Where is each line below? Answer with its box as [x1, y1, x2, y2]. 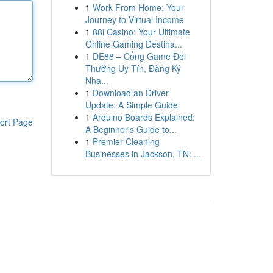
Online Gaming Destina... [85, 38, 182, 50]
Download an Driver [92, 87, 169, 99]
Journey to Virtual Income [85, 13, 184, 26]
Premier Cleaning [92, 135, 160, 147]
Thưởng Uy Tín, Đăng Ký [85, 62, 181, 74]
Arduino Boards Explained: [92, 111, 195, 123]
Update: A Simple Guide [85, 99, 178, 111]
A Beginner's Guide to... [85, 123, 177, 135]
